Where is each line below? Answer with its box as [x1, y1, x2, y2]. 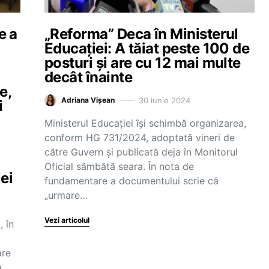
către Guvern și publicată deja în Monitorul [44, 146, 238, 158]
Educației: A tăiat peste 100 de [44, 40, 250, 57]
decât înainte [44, 68, 132, 86]
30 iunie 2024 [139, 95, 190, 105]
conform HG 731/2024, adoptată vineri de [44, 131, 235, 144]
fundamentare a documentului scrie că [44, 175, 219, 187]
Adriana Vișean [61, 95, 115, 104]
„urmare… [44, 189, 88, 201]
